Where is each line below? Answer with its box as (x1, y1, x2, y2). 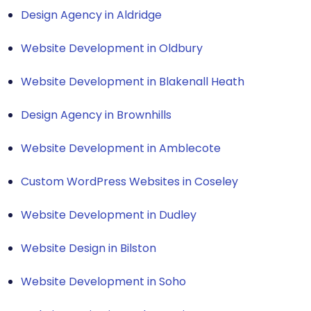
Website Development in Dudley (21, 206, 196, 223)
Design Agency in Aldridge (21, 6, 162, 23)
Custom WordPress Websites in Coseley (21, 173, 238, 190)
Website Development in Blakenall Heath (21, 73, 244, 90)
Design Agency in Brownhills (21, 106, 171, 123)
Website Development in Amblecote (21, 140, 221, 156)
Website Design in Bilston (21, 239, 156, 256)
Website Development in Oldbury (21, 40, 203, 56)
